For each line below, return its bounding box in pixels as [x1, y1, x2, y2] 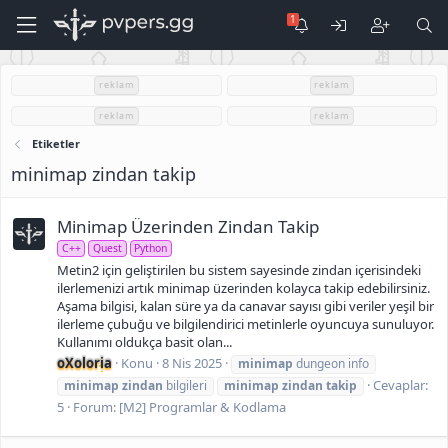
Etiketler [31, 136, 80, 151]
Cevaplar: [373, 375, 428, 394]
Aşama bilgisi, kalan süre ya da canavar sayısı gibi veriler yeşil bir [57, 296, 434, 315]
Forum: [73, 397, 119, 416]
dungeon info [293, 354, 369, 372]
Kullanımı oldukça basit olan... [57, 332, 232, 351]
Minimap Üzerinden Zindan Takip [57, 215, 319, 239]
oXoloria [57, 353, 112, 372]
